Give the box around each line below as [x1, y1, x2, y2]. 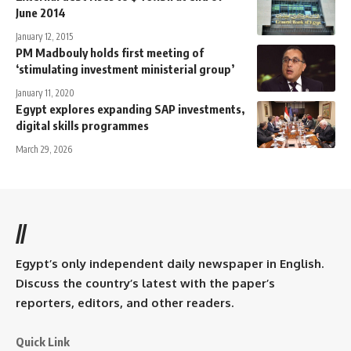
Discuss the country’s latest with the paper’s [16, 275, 275, 291]
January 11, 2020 [16, 86, 74, 99]
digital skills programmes [16, 118, 149, 132]
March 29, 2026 [16, 143, 72, 155]
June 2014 [16, 5, 66, 20]
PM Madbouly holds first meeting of [16, 45, 204, 60]
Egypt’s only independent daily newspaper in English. [16, 255, 324, 271]
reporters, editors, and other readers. [16, 295, 233, 310]
